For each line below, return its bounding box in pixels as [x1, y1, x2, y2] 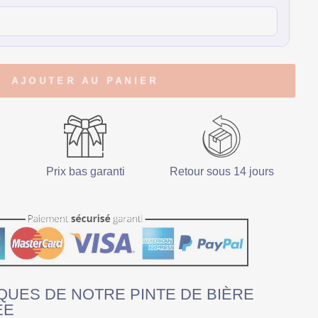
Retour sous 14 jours [169, 165, 274, 178]
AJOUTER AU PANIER [11, 75, 159, 87]
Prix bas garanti [45, 165, 125, 178]
